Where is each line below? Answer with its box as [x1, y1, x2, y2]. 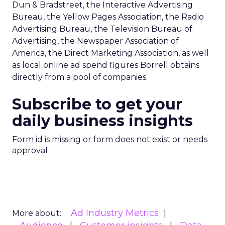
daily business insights [12, 111, 193, 130]
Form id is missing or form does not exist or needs [12, 135, 207, 144]
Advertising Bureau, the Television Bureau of [12, 24, 192, 34]
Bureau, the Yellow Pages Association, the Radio [12, 12, 204, 22]
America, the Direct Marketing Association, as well [12, 48, 209, 58]
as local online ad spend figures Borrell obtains [12, 60, 199, 70]
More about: [12, 208, 61, 218]
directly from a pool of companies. [12, 72, 148, 82]
